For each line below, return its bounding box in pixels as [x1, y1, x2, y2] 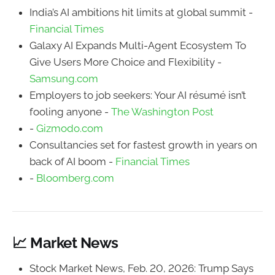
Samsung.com [29, 72, 98, 85]
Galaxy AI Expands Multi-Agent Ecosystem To [29, 39, 246, 52]
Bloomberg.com [36, 171, 114, 184]
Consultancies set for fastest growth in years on [29, 138, 257, 151]
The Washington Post [111, 105, 214, 118]
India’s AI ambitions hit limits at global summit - [29, 6, 253, 18]
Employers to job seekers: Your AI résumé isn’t [29, 88, 246, 101]
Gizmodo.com [36, 122, 103, 134]
